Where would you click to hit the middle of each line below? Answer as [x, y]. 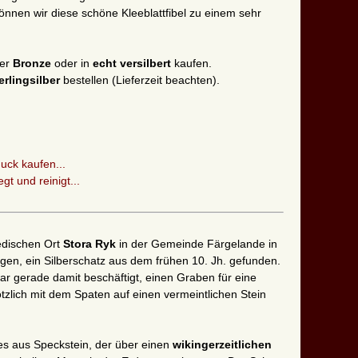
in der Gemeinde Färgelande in [198, 244]
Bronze [34, 64]
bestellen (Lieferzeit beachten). [140, 80]
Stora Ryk [91, 244]
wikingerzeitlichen [222, 345]
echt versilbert [133, 64]
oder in [74, 64]
